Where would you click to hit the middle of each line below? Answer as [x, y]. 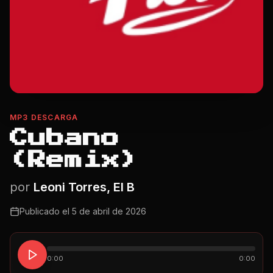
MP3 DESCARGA [44, 117]
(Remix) [74, 160]
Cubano [65, 138]
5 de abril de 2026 [109, 211]
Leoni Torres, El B [84, 187]
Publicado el [46, 211]
